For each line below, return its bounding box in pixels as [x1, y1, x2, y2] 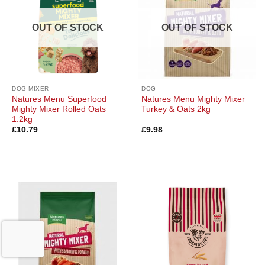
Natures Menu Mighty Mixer [141, 94, 245, 104]
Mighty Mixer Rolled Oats [12, 104, 106, 114]
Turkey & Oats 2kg [141, 104, 211, 114]
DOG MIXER [12, 85, 49, 92]
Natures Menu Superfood [12, 94, 107, 104]
